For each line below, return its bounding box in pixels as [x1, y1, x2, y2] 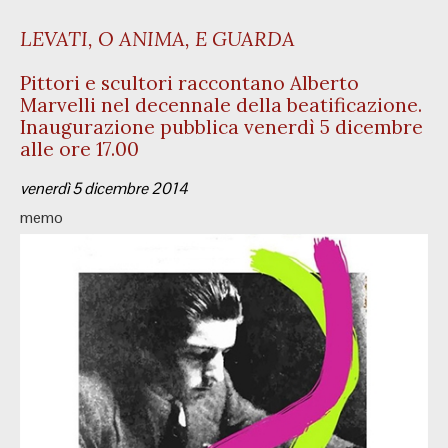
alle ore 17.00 [20, 137, 139, 161]
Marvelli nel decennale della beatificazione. [20, 93, 422, 117]
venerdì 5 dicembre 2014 [20, 178, 188, 199]
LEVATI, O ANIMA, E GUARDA [20, 26, 295, 51]
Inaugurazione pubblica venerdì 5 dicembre [20, 115, 423, 139]
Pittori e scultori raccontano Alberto [20, 71, 359, 95]
